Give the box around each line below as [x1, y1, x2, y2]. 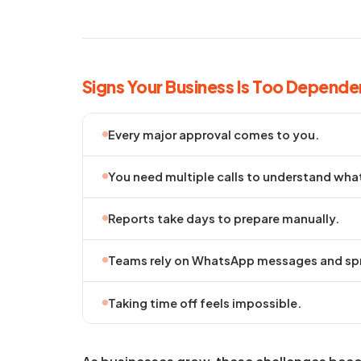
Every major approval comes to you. [108, 127, 319, 142]
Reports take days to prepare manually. [108, 211, 339, 226]
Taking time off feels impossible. [108, 295, 301, 310]
